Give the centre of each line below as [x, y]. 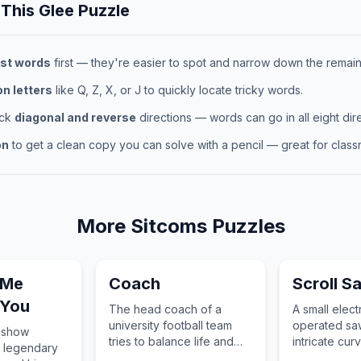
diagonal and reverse [75, 117]
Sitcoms [168, 226]
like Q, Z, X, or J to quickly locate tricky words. [178, 90]
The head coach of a [166, 309]
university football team [171, 325]
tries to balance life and [172, 341]
